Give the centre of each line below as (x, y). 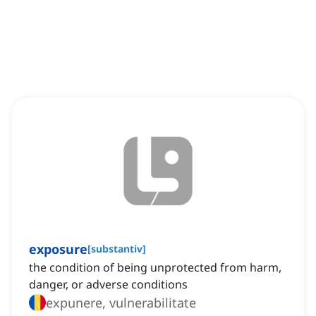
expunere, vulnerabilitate (121, 303)
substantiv (117, 249)
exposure (58, 249)
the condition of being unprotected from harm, (155, 268)
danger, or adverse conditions (108, 285)
